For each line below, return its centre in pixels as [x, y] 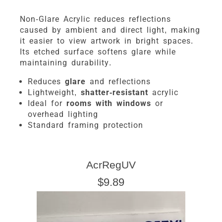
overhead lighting [63, 114]
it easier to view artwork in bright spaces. [107, 41]
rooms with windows [109, 103]
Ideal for [47, 103]
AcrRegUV [111, 165]
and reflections [118, 81]
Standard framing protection [85, 125]
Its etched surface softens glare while [98, 52]
